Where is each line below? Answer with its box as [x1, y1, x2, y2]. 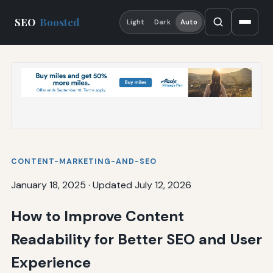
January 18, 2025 [10, 178, 86, 191]
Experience [10, 252, 91, 272]
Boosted [40, 15, 80, 29]
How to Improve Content [10, 206, 184, 225]
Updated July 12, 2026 [92, 178, 191, 191]
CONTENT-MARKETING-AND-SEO [10, 156, 157, 166]
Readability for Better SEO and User [10, 229, 262, 249]
